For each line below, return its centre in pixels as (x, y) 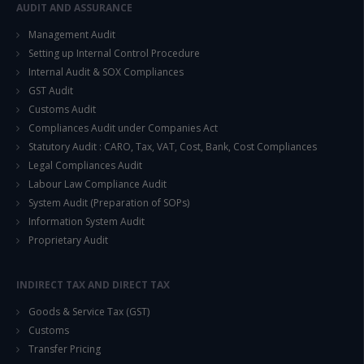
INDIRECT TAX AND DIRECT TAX (93, 285)
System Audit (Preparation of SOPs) (109, 202)
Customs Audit (62, 109)
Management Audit (72, 34)
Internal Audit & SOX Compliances (106, 71)
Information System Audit (87, 221)
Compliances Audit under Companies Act (123, 128)
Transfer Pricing (65, 349)
